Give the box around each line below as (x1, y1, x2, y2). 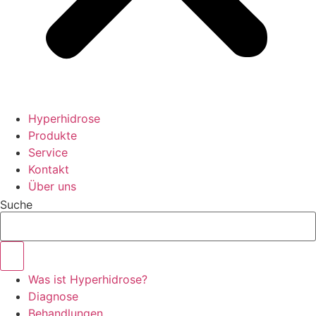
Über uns (28, 179, 76, 193)
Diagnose (28, 289, 78, 303)
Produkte (28, 128, 77, 142)
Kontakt (28, 162, 69, 176)
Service (28, 145, 68, 159)
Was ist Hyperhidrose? (28, 272, 147, 286)
